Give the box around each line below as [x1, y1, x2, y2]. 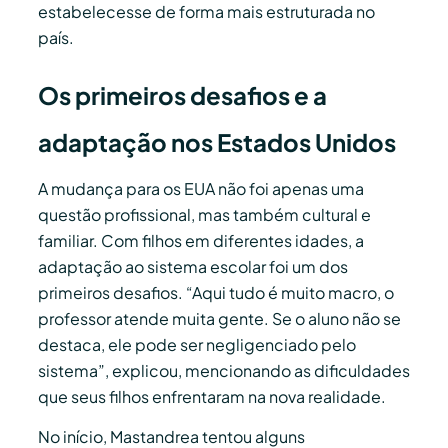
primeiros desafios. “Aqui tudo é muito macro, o [38, 281, 394, 303]
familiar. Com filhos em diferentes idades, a [38, 229, 364, 251]
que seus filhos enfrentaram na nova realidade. [38, 385, 386, 407]
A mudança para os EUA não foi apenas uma [38, 177, 364, 199]
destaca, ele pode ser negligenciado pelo [38, 333, 356, 355]
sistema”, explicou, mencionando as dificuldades [38, 359, 410, 381]
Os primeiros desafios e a [38, 79, 327, 110]
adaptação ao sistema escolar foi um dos [38, 255, 348, 277]
